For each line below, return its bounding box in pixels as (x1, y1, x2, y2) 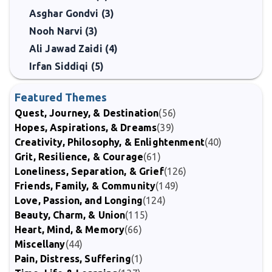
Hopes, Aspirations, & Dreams (15, 122, 157, 133)
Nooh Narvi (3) (29, 25, 98, 36)
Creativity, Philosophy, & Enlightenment (15, 137, 205, 148)
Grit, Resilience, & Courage (15, 151, 144, 162)
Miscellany (15, 239, 66, 250)
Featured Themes (15, 91, 107, 103)
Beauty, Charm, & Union (15, 209, 126, 220)
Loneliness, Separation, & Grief (15, 166, 164, 177)
